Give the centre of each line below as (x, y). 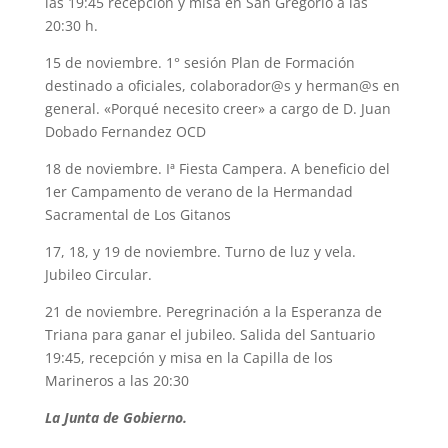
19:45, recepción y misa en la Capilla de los (188, 357)
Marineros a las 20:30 (116, 380)
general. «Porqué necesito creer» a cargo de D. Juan (217, 108)
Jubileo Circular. (98, 274)
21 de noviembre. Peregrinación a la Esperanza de (213, 311)
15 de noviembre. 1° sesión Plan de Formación (199, 62)
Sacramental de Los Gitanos (137, 214)
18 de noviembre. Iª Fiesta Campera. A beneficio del (217, 168)
